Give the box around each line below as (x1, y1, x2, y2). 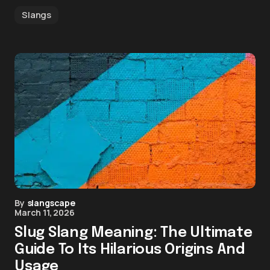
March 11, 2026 (14, 207, 75, 218)
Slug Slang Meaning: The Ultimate (14, 225, 253, 240)
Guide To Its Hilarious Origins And (14, 242, 245, 257)
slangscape (27, 197, 75, 209)
